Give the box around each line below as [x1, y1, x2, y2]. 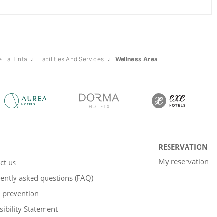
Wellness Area [115, 55, 158, 63]
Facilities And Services [38, 55, 104, 63]
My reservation [158, 156, 209, 167]
